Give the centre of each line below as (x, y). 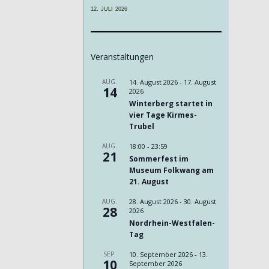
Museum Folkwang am (171, 171)
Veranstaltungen (122, 57)
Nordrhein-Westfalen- (172, 223)
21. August (149, 182)
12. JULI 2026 (109, 9)
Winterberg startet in (171, 104)
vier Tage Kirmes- (163, 115)
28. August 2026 (153, 202)
